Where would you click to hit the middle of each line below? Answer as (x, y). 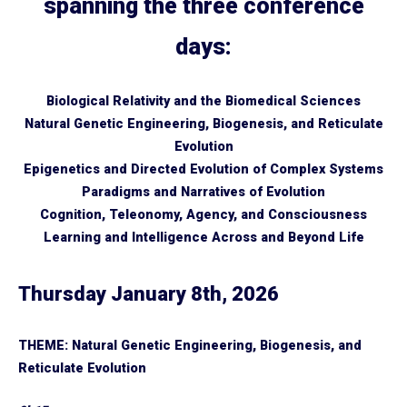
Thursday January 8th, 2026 (149, 294)
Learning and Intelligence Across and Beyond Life (203, 238)
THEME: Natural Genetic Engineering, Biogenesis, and (190, 346)
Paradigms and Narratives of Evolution (203, 192)
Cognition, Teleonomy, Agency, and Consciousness (203, 215)
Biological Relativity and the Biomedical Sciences (203, 101)
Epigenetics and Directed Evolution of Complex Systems (203, 169)
